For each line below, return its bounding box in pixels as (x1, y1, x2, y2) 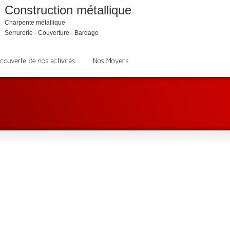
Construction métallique (5, 3, 131, 17)
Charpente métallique (5, 19, 65, 26)
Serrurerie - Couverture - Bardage (5, 29, 99, 36)
